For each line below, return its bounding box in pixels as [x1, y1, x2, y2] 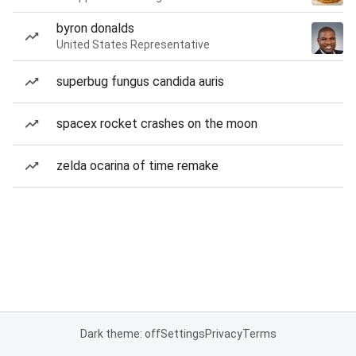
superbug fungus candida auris [56, 74, 224, 89]
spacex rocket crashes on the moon [56, 116, 257, 131]
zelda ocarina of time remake [56, 158, 219, 173]
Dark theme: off [79, 327, 161, 340]
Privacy [204, 327, 242, 340]
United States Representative [56, 38, 210, 51]
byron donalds [56, 21, 134, 36]
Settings [160, 327, 205, 340]
